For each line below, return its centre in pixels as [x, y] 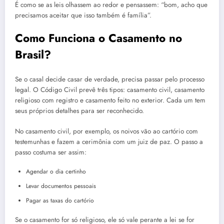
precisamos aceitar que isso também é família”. [83, 15]
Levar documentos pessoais [61, 186]
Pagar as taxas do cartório [60, 200]
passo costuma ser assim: [51, 152]
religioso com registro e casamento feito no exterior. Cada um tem [110, 100]
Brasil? [33, 54]
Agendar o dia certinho [56, 171]
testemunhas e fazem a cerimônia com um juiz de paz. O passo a [109, 141]
